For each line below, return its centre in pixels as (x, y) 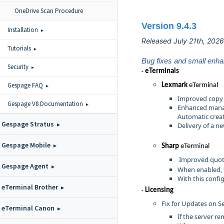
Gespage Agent (25, 166)
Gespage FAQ (25, 85)
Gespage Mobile (26, 145)
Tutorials (19, 48)
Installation (23, 30)
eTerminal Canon (28, 208)
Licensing (159, 190)
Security (18, 67)
